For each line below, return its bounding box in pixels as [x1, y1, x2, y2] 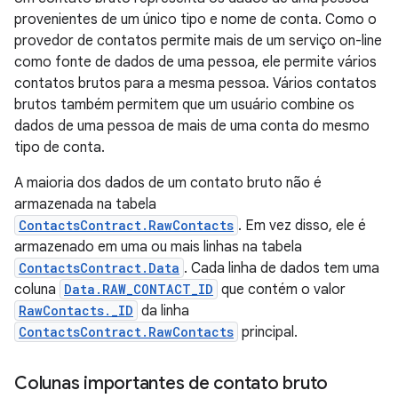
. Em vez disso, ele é [238, 217, 366, 235]
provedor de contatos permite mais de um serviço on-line [14, 32, 382, 50]
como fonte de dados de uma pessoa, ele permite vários [14, 53, 377, 71]
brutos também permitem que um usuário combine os [14, 96, 354, 114]
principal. [238, 323, 298, 341]
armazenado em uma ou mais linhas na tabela [14, 238, 302, 256]
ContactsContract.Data [19, 259, 179, 276]
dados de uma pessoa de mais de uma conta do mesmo [14, 117, 370, 135]
